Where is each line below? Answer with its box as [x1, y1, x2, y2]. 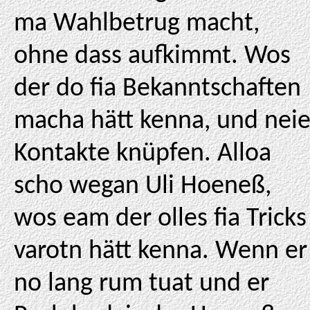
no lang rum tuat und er [14, 271, 269, 298]
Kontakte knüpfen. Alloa [14, 140, 271, 167]
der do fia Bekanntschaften [14, 75, 301, 102]
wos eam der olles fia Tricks [14, 206, 307, 232]
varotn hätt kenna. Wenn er [14, 238, 307, 265]
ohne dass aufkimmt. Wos [14, 43, 291, 70]
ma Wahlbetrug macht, [14, 10, 259, 37]
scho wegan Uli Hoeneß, [14, 173, 271, 200]
